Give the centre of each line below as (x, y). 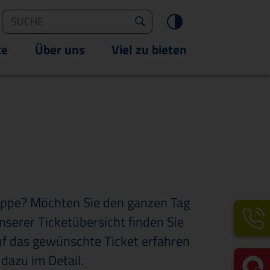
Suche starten (176, 21)
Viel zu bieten (149, 49)
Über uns (60, 49)
